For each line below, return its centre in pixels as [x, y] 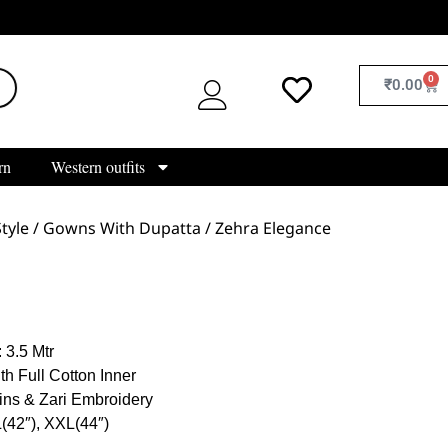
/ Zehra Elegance [266, 227]
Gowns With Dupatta [122, 227]
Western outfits [97, 166]
